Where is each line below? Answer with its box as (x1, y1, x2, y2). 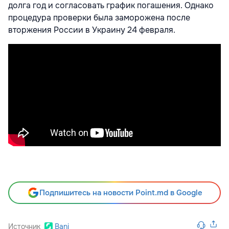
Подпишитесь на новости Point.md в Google (39, 187, 202, 198)
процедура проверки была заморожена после (8, 12, 190, 23)
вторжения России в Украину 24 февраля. (8, 24, 175, 35)
